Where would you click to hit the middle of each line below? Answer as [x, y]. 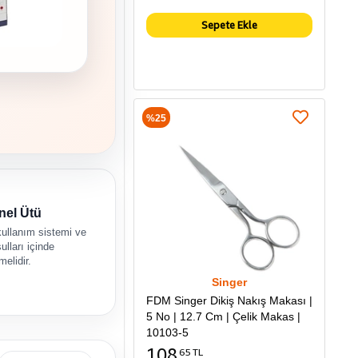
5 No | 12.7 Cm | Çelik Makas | [223, 317]
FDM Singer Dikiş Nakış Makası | [229, 301]
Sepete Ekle [229, 25]
